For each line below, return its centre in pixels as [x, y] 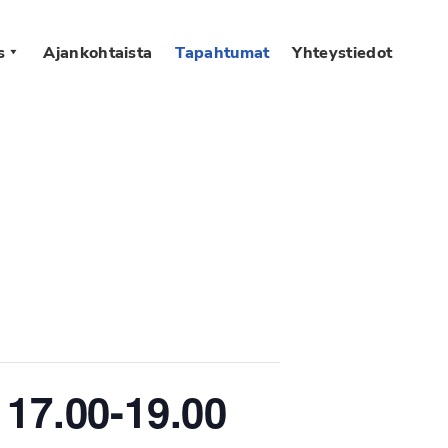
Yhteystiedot [342, 52]
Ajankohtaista [98, 52]
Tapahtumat [222, 52]
